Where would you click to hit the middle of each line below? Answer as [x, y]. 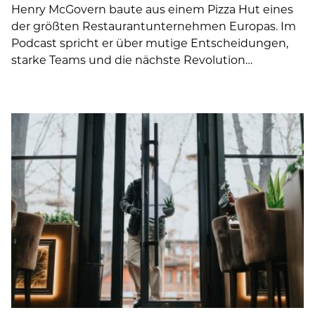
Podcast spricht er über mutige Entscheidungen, [150, 42]
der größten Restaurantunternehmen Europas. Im [154, 25]
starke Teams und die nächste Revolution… [132, 59]
